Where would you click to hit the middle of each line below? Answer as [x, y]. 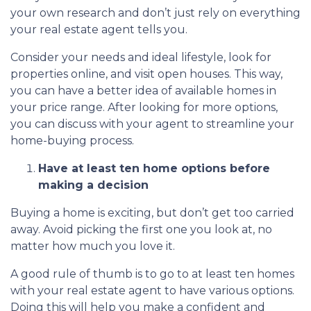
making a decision [93, 185]
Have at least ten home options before [154, 168]
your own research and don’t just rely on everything [155, 12]
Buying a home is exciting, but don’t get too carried [152, 212]
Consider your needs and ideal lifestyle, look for [141, 57]
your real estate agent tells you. [99, 29]
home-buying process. [72, 140]
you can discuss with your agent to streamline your [152, 124]
